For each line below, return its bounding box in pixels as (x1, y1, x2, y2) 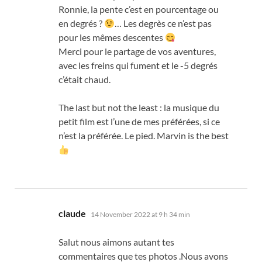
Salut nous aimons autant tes (58, 236, 174, 248)
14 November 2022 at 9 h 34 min (91, 210, 190, 219)
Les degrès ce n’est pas (123, 18, 212, 29)
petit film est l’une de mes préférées (58, 116, 199, 127)
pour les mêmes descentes (58, 32, 165, 43)
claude (58, 208, 86, 219)
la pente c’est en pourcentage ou (91, 4, 219, 15)
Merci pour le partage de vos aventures (58, 46, 214, 57)
